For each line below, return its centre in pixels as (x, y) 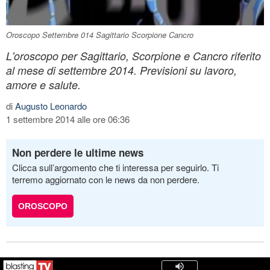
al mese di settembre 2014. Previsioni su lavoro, (121, 70)
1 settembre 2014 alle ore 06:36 (68, 119)
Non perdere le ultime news (78, 152)
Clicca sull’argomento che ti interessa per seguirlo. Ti (115, 167)
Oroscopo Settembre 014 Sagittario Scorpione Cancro (100, 34)
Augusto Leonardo (51, 105)
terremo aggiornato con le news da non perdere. (106, 179)
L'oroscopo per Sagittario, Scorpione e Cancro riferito (133, 55)
